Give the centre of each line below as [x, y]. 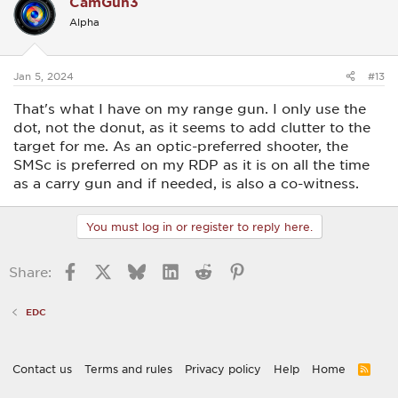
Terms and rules [128, 369]
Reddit [235, 270]
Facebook [112, 270]
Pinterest [275, 270]
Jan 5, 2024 [44, 76]
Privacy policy [223, 369]
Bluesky [171, 270]
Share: [30, 272]
